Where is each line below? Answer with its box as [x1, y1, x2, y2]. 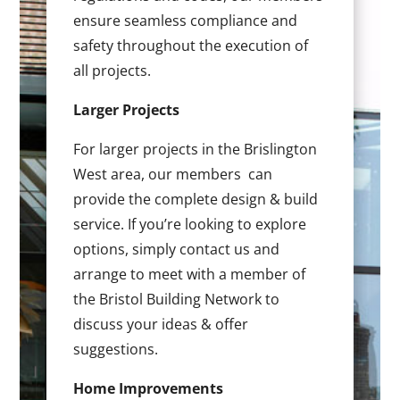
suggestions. [73, 339, 159, 360]
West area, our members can [73, 164, 273, 185]
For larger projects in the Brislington [73, 139, 318, 160]
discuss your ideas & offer [73, 314, 249, 335]
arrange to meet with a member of [73, 264, 306, 285]
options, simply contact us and [73, 239, 280, 260]
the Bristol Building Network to [73, 289, 280, 310]
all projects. [73, 61, 152, 81]
